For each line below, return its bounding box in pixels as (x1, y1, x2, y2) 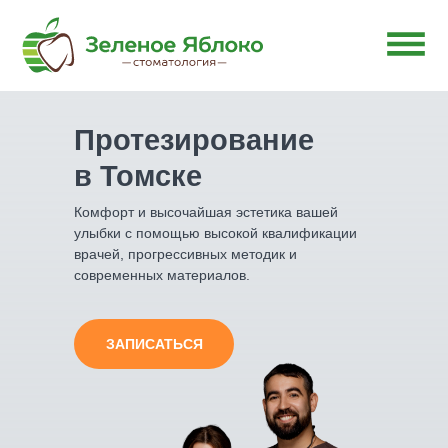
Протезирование (74, 124, 314, 156)
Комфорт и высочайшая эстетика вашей (74, 204, 338, 220)
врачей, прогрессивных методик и (74, 246, 297, 262)
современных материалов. (74, 267, 250, 283)
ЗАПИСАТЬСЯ (105, 335, 203, 352)
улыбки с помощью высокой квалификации (74, 225, 357, 241)
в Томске (74, 160, 202, 192)
